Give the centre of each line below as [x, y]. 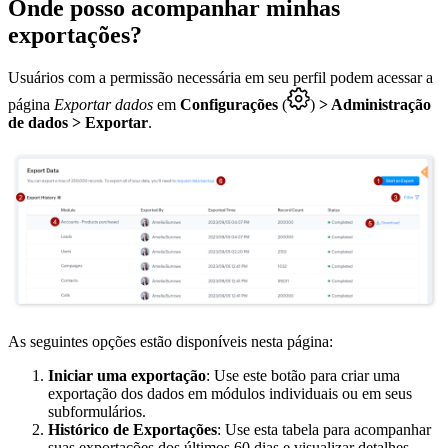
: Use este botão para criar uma [303, 375]
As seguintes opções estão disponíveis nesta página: [170, 341]
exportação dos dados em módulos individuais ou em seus [230, 393]
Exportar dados [103, 104]
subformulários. [97, 411]
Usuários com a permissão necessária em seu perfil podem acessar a [220, 77]
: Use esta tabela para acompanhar [324, 429]
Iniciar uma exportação [127, 375]
